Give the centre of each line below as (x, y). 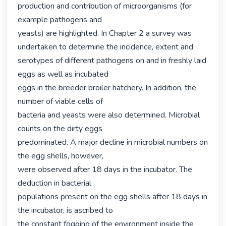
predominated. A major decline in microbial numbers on (113, 143)
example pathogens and (60, 20)
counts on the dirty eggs (60, 129)
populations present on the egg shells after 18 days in (113, 197)
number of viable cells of (61, 102)
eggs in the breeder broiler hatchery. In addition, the (107, 88)
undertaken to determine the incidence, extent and (106, 47)
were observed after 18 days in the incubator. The (105, 170)
